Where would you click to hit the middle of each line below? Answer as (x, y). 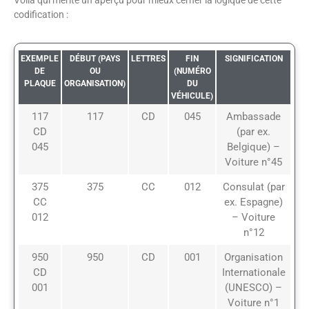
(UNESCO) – (253, 288)
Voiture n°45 (253, 162)
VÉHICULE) (192, 96)
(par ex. (253, 132)
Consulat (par (253, 187)
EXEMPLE (40, 59)
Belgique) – (253, 147)
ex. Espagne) (253, 202)
